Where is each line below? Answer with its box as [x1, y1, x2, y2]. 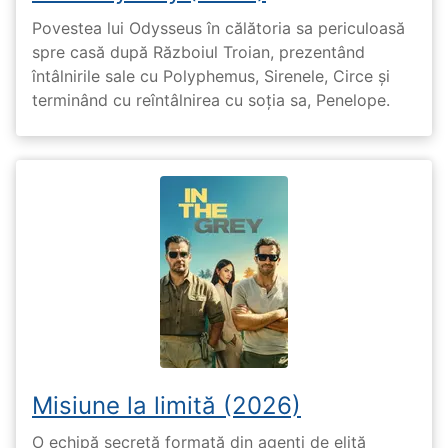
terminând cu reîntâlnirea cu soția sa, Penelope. [32, 89, 390, 110]
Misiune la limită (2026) [32, 390, 301, 420]
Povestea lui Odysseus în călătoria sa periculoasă [32, 17, 405, 38]
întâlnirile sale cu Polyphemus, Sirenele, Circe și [32, 65, 390, 86]
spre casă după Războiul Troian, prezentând [32, 41, 365, 62]
